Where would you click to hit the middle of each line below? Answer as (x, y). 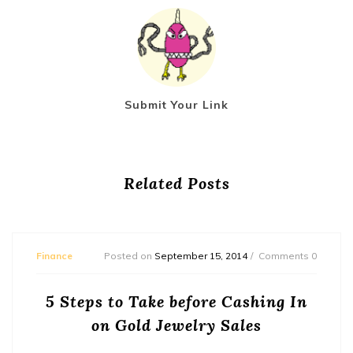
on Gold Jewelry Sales (176, 325)
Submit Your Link (176, 105)
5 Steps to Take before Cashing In (176, 302)
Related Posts (176, 184)
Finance (54, 256)
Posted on (129, 256)
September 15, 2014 (201, 256)
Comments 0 (288, 256)
